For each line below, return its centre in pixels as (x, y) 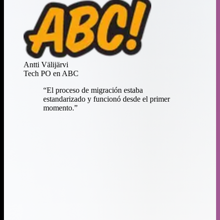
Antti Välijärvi (46, 64)
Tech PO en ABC (51, 73)
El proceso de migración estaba (95, 90)
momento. (59, 108)
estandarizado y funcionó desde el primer (107, 99)
